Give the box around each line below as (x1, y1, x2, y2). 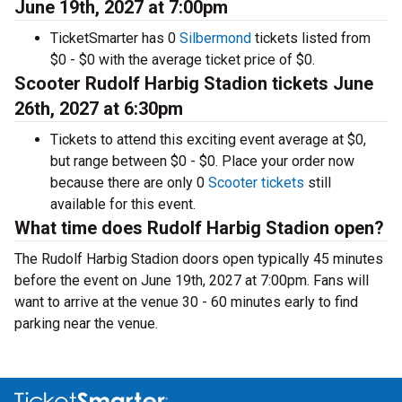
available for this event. (50, 196, 196, 213)
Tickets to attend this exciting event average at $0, (50, 131, 366, 148)
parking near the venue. (14, 315, 158, 332)
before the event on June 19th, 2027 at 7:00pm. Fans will (14, 272, 369, 289)
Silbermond (179, 30, 251, 47)
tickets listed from (251, 30, 371, 47)
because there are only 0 (50, 174, 208, 191)
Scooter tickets (208, 174, 304, 191)
